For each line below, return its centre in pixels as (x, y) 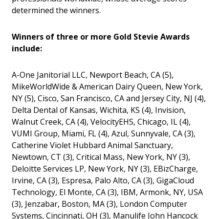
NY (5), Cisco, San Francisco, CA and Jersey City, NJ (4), (109, 98)
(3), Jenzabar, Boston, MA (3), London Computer (99, 204)
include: (27, 48)
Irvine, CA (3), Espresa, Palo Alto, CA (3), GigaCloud (103, 180)
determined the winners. (56, 10)
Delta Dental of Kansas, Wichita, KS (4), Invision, (99, 110)
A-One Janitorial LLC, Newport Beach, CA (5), (93, 75)
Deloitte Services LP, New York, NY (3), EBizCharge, (105, 168)
